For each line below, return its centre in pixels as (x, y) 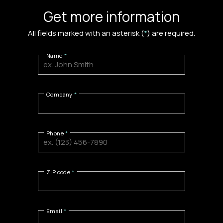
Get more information (111, 16)
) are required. (171, 33)
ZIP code (58, 172)
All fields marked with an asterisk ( (86, 33)
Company (59, 94)
